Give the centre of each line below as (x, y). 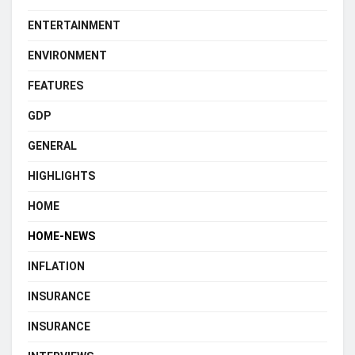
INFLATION (56, 266)
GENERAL (52, 146)
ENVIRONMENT (67, 55)
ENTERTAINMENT (74, 25)
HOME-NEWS (61, 236)
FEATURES (55, 86)
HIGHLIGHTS (61, 176)
